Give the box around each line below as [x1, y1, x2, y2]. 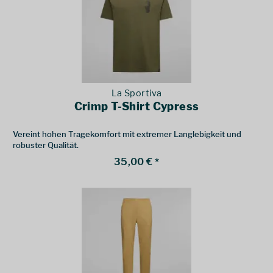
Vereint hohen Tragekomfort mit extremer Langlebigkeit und [13, 129, 242, 140]
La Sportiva [111, 88, 162, 99]
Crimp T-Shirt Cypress [74, 100, 199, 113]
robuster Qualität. [13, 140, 79, 151]
